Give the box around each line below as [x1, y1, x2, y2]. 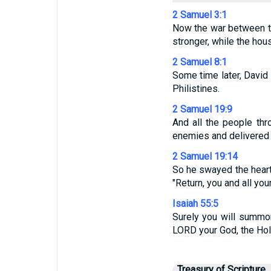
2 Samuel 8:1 [172, 56, 227, 68]
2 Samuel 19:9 [172, 103, 232, 115]
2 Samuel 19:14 [172, 151, 238, 162]
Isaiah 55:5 [172, 198, 218, 209]
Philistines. [172, 83, 220, 94]
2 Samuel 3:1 [172, 9, 227, 21]
